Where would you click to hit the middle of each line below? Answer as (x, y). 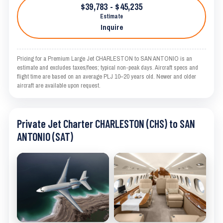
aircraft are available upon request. (59, 86)
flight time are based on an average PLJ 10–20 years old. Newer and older (107, 77)
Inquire (111, 27)
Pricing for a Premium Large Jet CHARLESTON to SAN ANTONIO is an (105, 59)
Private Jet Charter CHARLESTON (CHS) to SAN (106, 124)
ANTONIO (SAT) (45, 137)
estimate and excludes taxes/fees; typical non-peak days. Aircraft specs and (108, 68)
